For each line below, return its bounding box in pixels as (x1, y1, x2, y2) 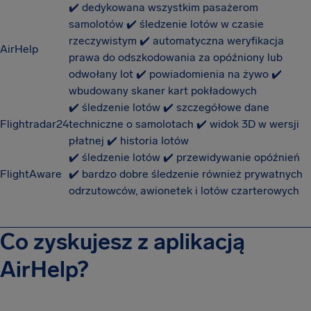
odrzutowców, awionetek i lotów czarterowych (69, 184, 299, 197)
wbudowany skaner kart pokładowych (69, 84, 257, 97)
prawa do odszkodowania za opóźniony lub (69, 51, 283, 64)
